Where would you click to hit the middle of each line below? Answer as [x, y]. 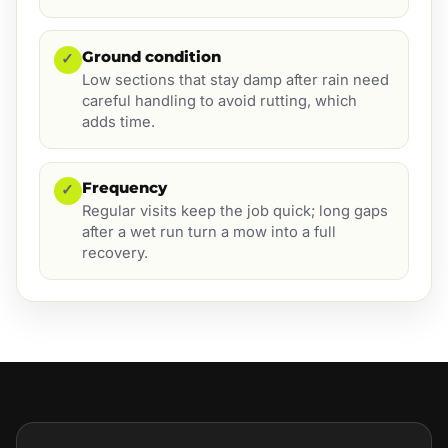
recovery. [114, 253]
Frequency [124, 187]
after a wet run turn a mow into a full [208, 232]
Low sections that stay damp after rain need [235, 80]
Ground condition [151, 56]
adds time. [118, 122]
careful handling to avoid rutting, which [219, 101]
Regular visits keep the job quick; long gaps [234, 211]
